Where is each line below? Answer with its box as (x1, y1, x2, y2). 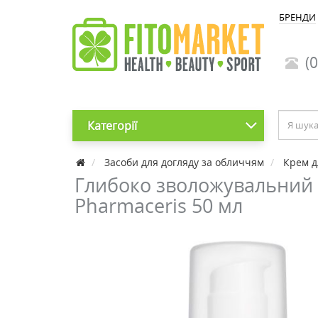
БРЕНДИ (279, 11, 316, 23)
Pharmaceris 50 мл (75, 192, 243, 219)
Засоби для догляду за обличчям (104, 155, 264, 169)
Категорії (87, 118, 137, 133)
